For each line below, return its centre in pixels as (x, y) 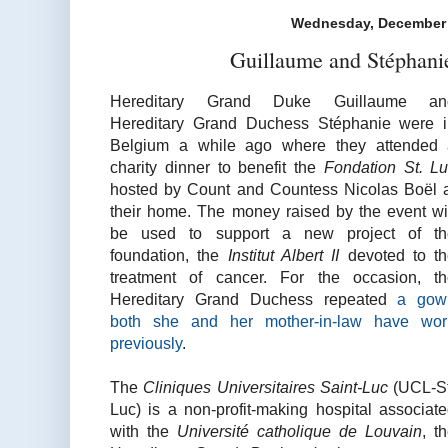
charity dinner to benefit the (217, 166)
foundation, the (169, 254)
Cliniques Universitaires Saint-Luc (266, 386)
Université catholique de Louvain (300, 430)
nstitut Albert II (285, 254)
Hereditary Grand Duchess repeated (254, 298)
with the (144, 430)
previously (146, 342)
